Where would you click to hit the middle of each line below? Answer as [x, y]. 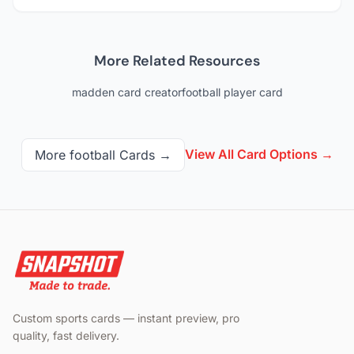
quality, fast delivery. [66, 336]
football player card [232, 92]
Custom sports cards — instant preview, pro [126, 318]
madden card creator [126, 92]
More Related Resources [177, 61]
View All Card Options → [259, 154]
